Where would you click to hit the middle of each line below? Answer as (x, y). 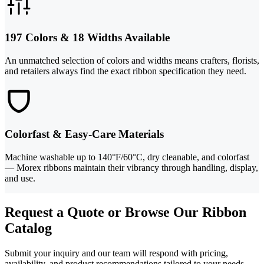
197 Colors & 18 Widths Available (87, 38)
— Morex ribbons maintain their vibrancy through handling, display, (131, 167)
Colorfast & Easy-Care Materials (84, 134)
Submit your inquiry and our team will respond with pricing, (116, 253)
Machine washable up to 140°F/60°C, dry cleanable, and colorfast (127, 157)
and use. (20, 178)
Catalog (28, 228)
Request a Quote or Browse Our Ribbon (126, 212)
